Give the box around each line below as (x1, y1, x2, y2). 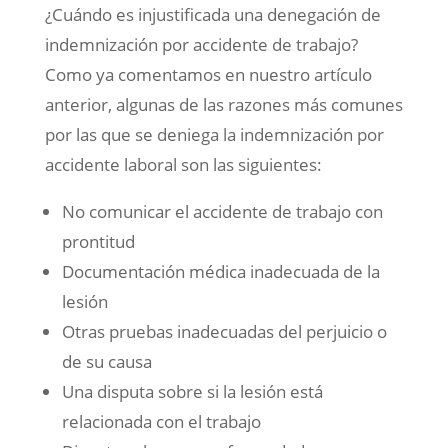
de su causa (61, 350, 152, 374)
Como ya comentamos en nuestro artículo (44, 63, 372, 87)
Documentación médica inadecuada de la (61, 260, 380, 284)
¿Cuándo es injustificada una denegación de (44, 3, 381, 27)
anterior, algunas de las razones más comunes (44, 93, 403, 117)
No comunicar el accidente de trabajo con (61, 200, 383, 224)
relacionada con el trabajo (61, 410, 261, 434)
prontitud (61, 230, 135, 254)
